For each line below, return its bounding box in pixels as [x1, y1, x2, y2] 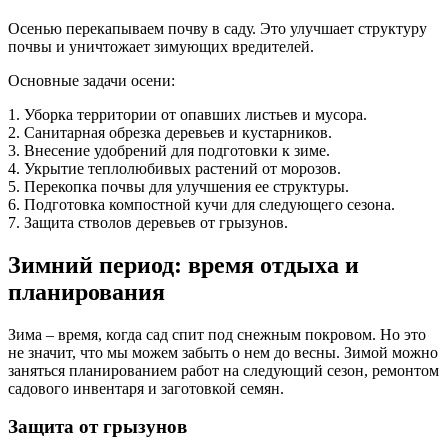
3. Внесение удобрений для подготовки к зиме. [8, 141, 330, 159]
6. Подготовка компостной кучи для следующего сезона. [8, 195, 395, 213]
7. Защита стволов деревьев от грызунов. [8, 213, 288, 231]
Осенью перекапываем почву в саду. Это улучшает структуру [8, 19, 427, 37]
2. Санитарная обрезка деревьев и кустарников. [8, 123, 332, 141]
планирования [8, 278, 165, 305]
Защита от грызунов [8, 416, 187, 438]
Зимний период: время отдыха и [8, 251, 359, 278]
